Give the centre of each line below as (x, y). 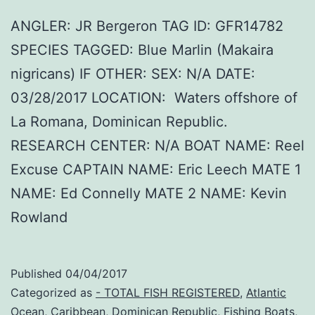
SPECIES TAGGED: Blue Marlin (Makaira (142, 50)
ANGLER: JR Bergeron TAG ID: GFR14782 (147, 26)
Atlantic (266, 293)
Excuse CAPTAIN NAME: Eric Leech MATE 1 (156, 170)
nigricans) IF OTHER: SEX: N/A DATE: (133, 74)
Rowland (39, 218)
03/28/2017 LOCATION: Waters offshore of (154, 98)
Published (38, 274)
